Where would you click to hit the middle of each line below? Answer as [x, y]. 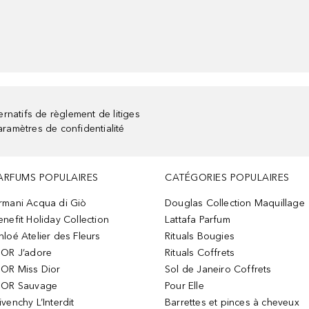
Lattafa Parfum [198, 220]
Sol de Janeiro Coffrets [218, 269]
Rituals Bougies [200, 236]
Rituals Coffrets [200, 253]
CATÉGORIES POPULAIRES [227, 178]
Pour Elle [185, 286]
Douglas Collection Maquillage [235, 203]
